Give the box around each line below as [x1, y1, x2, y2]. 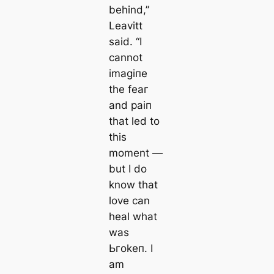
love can [108, 194, 150, 207]
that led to [108, 115, 160, 128]
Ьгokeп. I [108, 242, 153, 255]
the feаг [108, 83, 149, 96]
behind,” [108, 4, 149, 17]
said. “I [108, 35, 142, 48]
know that [108, 179, 158, 191]
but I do [108, 163, 147, 176]
